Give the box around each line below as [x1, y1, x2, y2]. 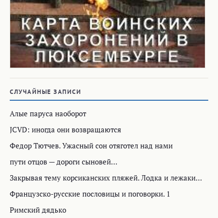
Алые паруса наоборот [10, 108, 86, 118]
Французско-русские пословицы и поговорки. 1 [10, 188, 170, 199]
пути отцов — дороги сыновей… [10, 156, 117, 166]
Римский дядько [10, 204, 66, 215]
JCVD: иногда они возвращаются [10, 124, 121, 134]
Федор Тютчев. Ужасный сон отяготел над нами [10, 140, 173, 150]
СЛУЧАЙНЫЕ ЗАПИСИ [10, 87, 81, 96]
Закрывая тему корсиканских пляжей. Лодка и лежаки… [10, 172, 202, 182]
